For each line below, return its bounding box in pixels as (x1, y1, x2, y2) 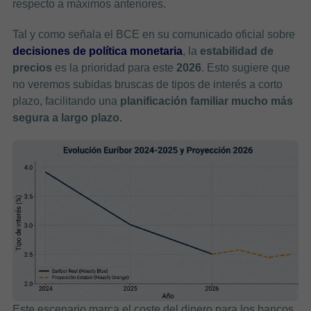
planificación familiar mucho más (119, 94, 293, 107)
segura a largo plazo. (12, 111, 122, 124)
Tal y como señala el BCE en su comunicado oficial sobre (12, 28, 295, 40)
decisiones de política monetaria (12, 44, 183, 57)
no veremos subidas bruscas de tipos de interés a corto (12, 78, 283, 90)
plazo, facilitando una (12, 94, 120, 107)
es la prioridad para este (51, 61, 176, 74)
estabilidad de (199, 44, 274, 57)
